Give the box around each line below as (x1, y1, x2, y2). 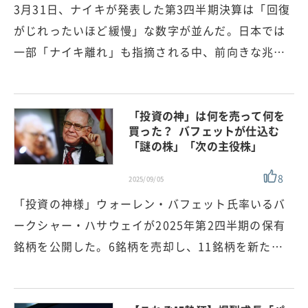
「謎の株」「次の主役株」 (129, 137, 263, 154)
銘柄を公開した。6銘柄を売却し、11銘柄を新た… (14, 237, 283, 254)
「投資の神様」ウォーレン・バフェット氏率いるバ (14, 195, 286, 212)
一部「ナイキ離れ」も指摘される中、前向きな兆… (14, 43, 286, 60)
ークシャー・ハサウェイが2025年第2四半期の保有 (14, 216, 285, 233)
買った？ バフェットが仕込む (129, 122, 280, 139)
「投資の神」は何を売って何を (129, 107, 285, 124)
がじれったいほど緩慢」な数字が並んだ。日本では (14, 21, 286, 38)
